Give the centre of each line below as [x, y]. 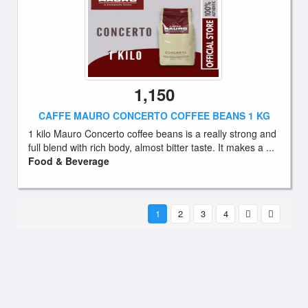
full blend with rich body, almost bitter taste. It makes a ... [151, 147]
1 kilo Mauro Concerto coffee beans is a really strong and [152, 133]
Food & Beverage [69, 161]
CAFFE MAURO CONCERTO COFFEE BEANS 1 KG [154, 115]
